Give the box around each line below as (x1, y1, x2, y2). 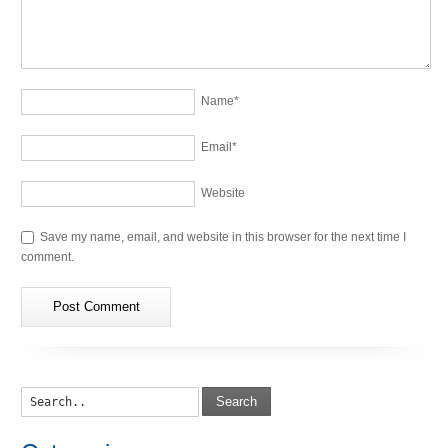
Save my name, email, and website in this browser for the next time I (40, 229, 407, 244)
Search (216, 394, 258, 410)
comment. (21, 249, 75, 264)
